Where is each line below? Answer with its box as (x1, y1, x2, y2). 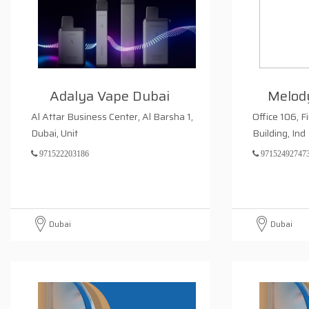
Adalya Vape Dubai (50, 85, 170, 107)
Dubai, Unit (31, 126, 78, 141)
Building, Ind (252, 126, 306, 141)
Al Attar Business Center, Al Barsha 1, (31, 109, 193, 124)
